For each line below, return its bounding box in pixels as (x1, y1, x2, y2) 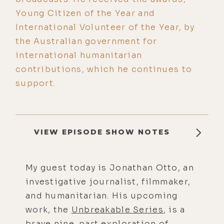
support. (15, 77, 56, 88)
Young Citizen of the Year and (15, 7, 155, 18)
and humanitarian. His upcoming (25, 190, 178, 201)
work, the (25, 204, 71, 215)
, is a (163, 204, 185, 215)
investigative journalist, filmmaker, (25, 176, 191, 187)
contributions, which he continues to (15, 63, 192, 74)
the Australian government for (15, 35, 157, 46)
